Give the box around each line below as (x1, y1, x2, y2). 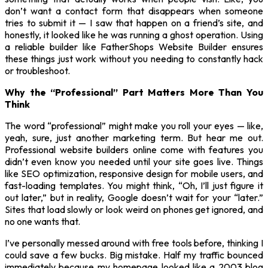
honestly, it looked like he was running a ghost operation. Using (5, 28, 263, 41)
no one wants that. (5, 215, 80, 227)
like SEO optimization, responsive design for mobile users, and (5, 167, 263, 179)
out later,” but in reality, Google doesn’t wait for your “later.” (5, 191, 263, 203)
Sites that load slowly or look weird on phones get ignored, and (5, 203, 263, 215)
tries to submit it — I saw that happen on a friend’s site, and (5, 16, 263, 29)
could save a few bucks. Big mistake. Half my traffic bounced (5, 248, 263, 261)
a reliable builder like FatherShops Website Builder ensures (5, 40, 263, 53)
